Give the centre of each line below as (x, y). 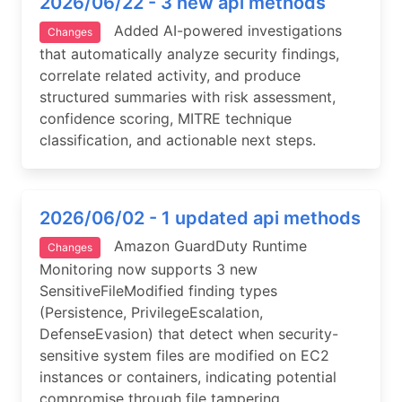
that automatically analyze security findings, (189, 54)
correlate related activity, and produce (170, 75)
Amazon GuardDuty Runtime (204, 246)
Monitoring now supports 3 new (149, 269)
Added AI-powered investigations (221, 31)
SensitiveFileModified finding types (158, 291)
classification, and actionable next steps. (178, 140)
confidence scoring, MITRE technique (166, 118)
